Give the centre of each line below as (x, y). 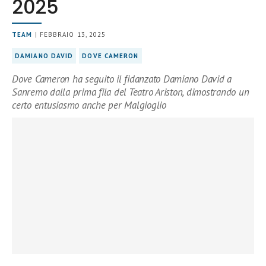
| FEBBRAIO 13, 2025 (69, 34)
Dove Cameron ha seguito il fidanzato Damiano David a (122, 79)
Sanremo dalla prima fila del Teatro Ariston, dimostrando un (131, 92)
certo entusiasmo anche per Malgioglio (89, 105)
